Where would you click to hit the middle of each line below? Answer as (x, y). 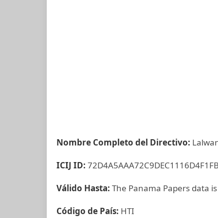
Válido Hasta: (84, 188)
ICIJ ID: (72, 165)
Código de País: (89, 211)
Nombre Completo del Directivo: (124, 142)
